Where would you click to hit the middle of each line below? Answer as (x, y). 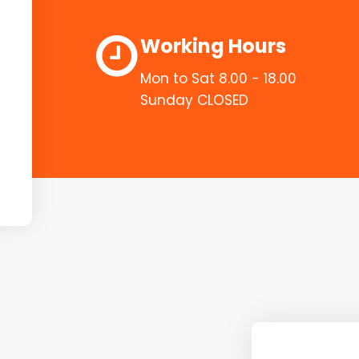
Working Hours (213, 46)
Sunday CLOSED (194, 100)
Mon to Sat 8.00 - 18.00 (218, 78)
